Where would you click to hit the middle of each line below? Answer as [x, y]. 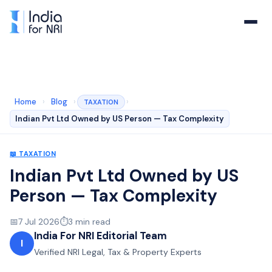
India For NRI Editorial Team [100, 236]
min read [92, 222]
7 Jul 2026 [39, 222]
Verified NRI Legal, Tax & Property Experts [118, 252]
